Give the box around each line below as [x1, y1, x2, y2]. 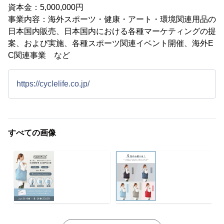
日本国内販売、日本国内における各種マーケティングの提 [8, 27, 216, 36]
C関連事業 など [8, 51, 70, 60]
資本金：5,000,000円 [8, 3, 83, 12]
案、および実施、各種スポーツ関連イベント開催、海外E [8, 39, 213, 48]
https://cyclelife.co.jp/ [16, 79, 89, 88]
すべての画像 [8, 128, 56, 137]
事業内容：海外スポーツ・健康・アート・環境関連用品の [8, 15, 216, 24]
